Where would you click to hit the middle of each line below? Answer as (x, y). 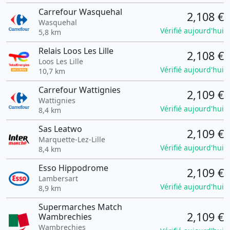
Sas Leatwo (60, 129)
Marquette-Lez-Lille (72, 139)
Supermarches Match (80, 207)
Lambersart (58, 178)
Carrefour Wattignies (79, 90)
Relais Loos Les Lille (76, 51)
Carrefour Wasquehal (80, 12)
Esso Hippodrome (73, 168)
